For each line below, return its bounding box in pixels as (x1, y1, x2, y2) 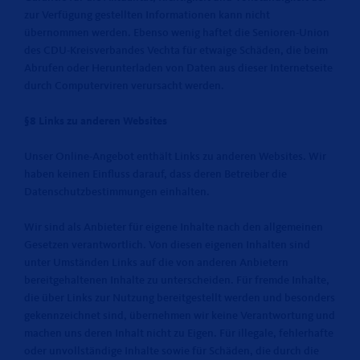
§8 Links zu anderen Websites (24, 116, 167, 127)
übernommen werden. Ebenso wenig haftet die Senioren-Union (24, 27, 329, 39)
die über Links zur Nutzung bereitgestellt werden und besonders (24, 292, 335, 304)
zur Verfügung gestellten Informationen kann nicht (24, 10, 270, 21)
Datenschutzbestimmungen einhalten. (24, 186, 210, 198)
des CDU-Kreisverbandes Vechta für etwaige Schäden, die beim (24, 45, 328, 56)
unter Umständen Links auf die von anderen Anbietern (24, 257, 288, 268)
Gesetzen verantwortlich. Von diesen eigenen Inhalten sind (24, 239, 310, 251)
